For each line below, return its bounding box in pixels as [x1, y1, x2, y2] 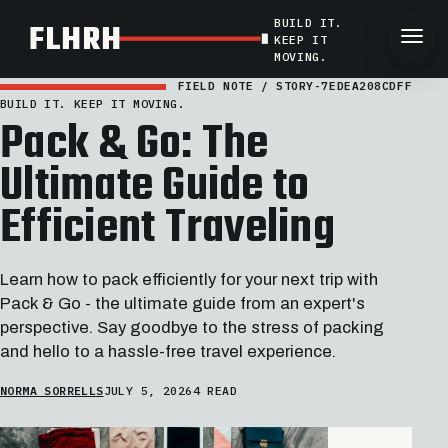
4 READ [192, 382, 237, 398]
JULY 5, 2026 [103, 382, 193, 398]
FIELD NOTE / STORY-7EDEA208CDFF [177, 79, 413, 93]
